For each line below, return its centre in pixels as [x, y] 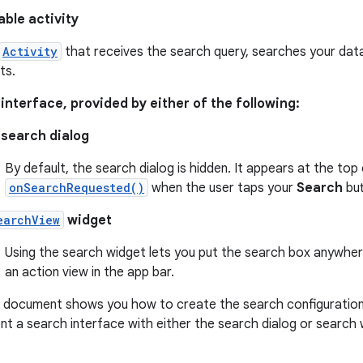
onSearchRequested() [77, 188]
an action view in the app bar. [90, 272]
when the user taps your [222, 188]
